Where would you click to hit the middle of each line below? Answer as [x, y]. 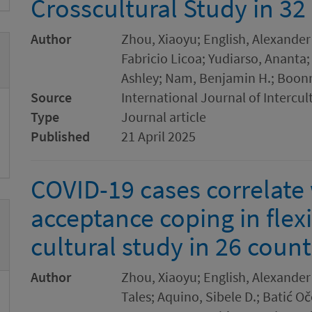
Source [51, 97]
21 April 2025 [158, 136]
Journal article [164, 117]
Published [60, 136]
